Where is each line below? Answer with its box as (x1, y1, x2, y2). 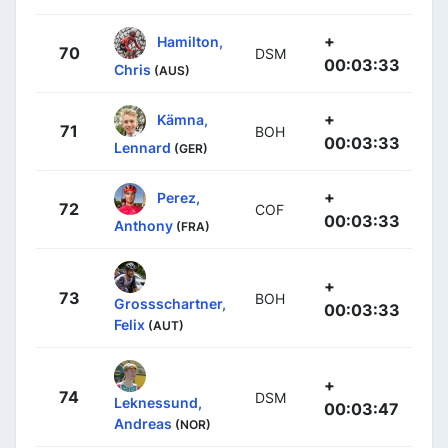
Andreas (114, 415, 172, 432)
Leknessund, (114, 394, 202, 411)
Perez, (157, 188, 200, 206)
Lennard (114, 139, 171, 156)
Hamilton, (157, 32, 223, 50)
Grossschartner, (114, 295, 226, 312)
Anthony (114, 217, 173, 234)
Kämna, (157, 110, 208, 128)
